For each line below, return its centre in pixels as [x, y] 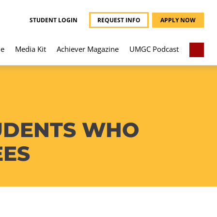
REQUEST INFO [119, 20]
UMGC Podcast [154, 49]
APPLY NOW [178, 20]
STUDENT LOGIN [54, 20]
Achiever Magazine [88, 49]
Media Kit [31, 49]
